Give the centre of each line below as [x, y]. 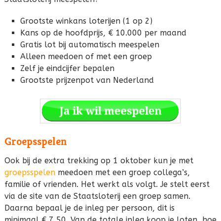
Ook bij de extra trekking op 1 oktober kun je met [99, 160]
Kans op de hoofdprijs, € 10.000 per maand [103, 33]
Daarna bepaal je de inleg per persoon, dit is [89, 208]
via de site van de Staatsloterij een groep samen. [97, 196]
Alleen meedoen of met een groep [86, 56]
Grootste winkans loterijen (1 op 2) [86, 21]
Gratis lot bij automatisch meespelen [90, 45]
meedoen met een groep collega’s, [122, 172]
